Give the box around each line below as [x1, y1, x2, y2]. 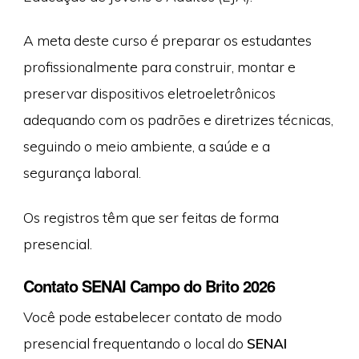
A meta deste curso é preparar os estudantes [22, 31, 312, 50]
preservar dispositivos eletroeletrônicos [22, 84, 276, 103]
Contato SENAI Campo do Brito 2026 [22, 273, 275, 297]
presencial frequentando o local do [22, 333, 247, 352]
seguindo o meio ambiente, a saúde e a [22, 137, 270, 155]
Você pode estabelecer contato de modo [22, 307, 282, 325]
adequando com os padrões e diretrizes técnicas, [22, 111, 333, 129]
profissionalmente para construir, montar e [22, 58, 296, 76]
